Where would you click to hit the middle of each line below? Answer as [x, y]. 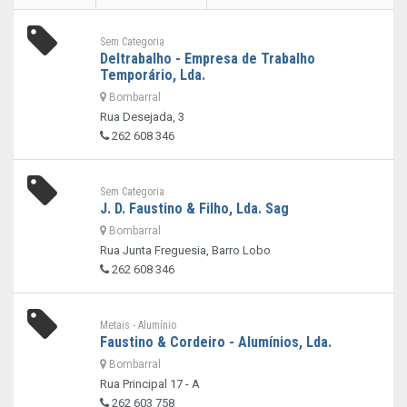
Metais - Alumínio [138, 325]
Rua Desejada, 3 [142, 117]
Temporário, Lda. [152, 75]
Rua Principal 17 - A [149, 384]
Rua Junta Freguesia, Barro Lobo [185, 250]
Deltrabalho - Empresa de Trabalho [207, 59]
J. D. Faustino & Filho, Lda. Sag [194, 208]
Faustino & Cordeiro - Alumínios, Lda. [215, 342]
